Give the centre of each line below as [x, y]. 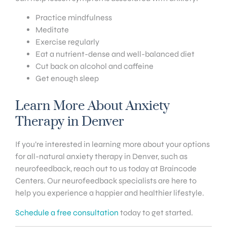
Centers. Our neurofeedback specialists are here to [106, 181]
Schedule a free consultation [67, 212]
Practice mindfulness [74, 18]
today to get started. [156, 212]
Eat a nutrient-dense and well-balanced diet [115, 54]
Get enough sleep [67, 79]
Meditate [52, 30]
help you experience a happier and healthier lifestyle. [110, 193]
